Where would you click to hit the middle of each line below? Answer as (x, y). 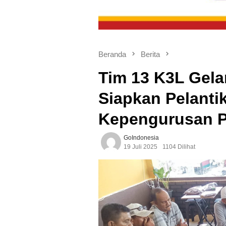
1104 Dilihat (179, 147)
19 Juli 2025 (140, 147)
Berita (150, 54)
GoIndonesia (141, 137)
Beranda (112, 54)
